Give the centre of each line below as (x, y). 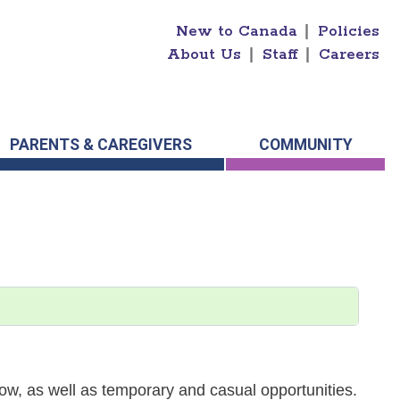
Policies (349, 31)
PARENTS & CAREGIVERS (100, 145)
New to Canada (236, 31)
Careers (350, 54)
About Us (204, 54)
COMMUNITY (305, 145)
